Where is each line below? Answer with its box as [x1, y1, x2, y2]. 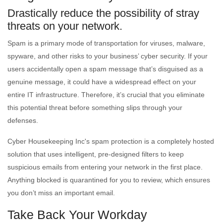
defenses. [7, 116, 38, 124]
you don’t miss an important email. [7, 189, 115, 197]
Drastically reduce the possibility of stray [7, 7, 199, 19]
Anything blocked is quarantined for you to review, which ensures [7, 176, 210, 184]
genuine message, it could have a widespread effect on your [7, 78, 196, 86]
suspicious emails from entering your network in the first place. [7, 163, 203, 171]
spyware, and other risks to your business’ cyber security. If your [7, 52, 208, 60]
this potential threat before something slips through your [7, 104, 182, 111]
